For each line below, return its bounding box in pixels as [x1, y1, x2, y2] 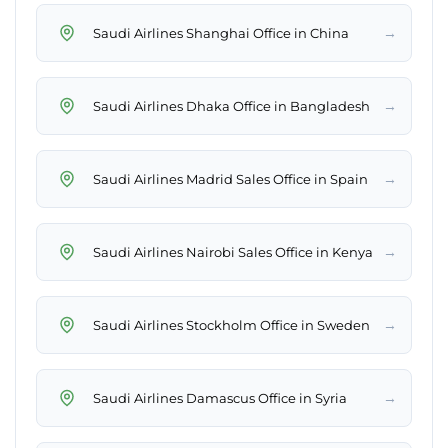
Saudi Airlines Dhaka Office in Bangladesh [93, 97, 370, 114]
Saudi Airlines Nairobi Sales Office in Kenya [93, 243, 373, 260]
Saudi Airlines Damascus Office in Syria [93, 389, 347, 406]
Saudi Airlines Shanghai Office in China [93, 24, 349, 41]
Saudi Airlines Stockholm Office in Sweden [93, 316, 370, 333]
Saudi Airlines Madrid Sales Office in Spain [93, 170, 368, 187]
